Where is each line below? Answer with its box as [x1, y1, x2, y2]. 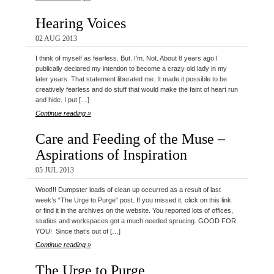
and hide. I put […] [35, 96, 89, 104]
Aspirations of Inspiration [35, 146, 187, 163]
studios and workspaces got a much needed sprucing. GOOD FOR [35, 217, 236, 225]
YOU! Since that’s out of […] [35, 228, 120, 235]
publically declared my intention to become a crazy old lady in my [35, 65, 227, 73]
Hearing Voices [35, 15, 126, 32]
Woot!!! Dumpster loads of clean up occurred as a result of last [35, 186, 221, 194]
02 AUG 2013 [35, 34, 77, 43]
